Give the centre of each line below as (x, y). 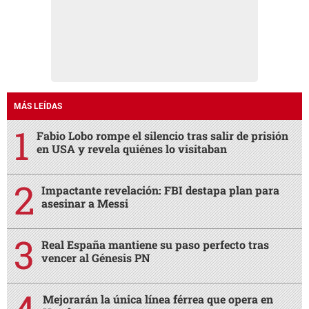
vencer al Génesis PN (96, 258)
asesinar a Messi (85, 203)
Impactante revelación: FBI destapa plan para (160, 190)
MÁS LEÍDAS (38, 107)
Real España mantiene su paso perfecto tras (155, 245)
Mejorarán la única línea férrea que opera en (158, 299)
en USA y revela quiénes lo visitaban (132, 149)
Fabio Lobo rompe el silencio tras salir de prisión (162, 136)
